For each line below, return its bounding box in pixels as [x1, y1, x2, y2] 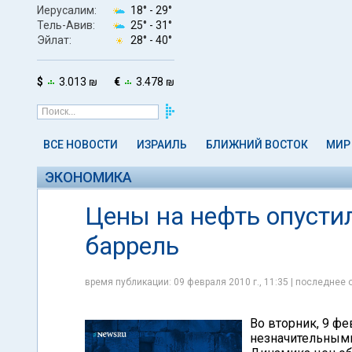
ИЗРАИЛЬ [136, 138, 187, 151]
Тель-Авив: [37, 18, 95, 31]
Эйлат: [37, 33, 71, 46]
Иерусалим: [37, 3, 97, 16]
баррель [85, 231, 179, 261]
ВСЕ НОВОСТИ [43, 138, 118, 151]
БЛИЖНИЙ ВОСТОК [205, 138, 308, 151]
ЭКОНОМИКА [45, 169, 132, 185]
